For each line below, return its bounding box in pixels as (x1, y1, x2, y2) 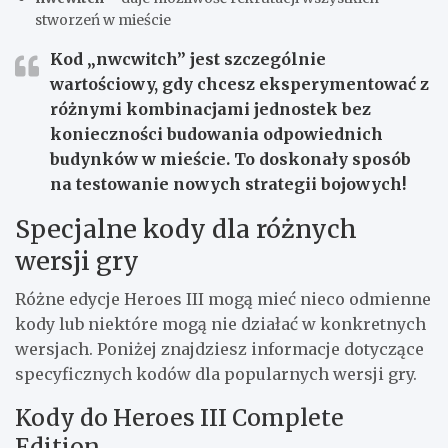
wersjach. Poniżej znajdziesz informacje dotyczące (15, 338, 424, 359)
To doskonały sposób (234, 148, 411, 169)
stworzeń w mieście (35, 10, 171, 29)
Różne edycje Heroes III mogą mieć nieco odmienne (15, 288, 431, 309)
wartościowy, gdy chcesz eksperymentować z (50, 73, 429, 94)
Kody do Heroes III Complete (15, 402, 344, 432)
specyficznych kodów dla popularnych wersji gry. (15, 363, 417, 384)
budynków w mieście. (50, 148, 234, 169)
